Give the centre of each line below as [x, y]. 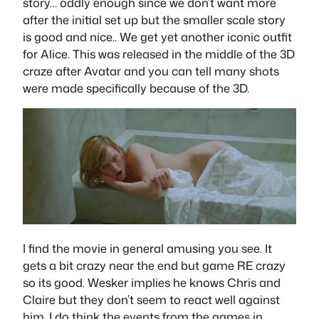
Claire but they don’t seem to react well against [151, 299]
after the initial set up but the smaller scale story [154, 19]
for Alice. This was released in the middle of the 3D [159, 53]
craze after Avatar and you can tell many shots [151, 70]
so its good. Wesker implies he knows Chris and [152, 282]
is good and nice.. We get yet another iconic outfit [157, 36]
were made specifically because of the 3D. [136, 88]
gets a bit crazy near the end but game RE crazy [154, 265]
